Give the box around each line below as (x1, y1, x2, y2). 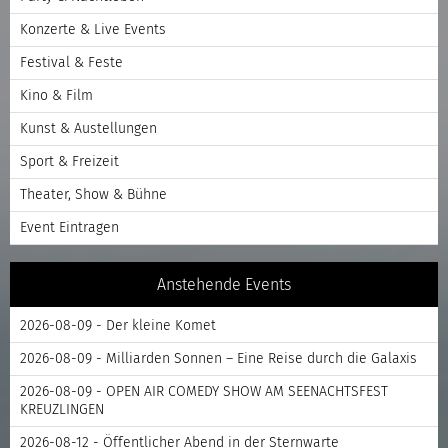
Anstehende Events (157, 276, 291, 293)
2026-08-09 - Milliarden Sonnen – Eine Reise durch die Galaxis (20, 351, 417, 366)
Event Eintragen (20, 220, 119, 235)
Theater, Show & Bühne (20, 187, 167, 202)
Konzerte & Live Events (20, 22, 166, 37)
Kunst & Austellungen (20, 121, 157, 136)
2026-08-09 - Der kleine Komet (20, 318, 216, 333)
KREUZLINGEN (20, 402, 104, 417)
